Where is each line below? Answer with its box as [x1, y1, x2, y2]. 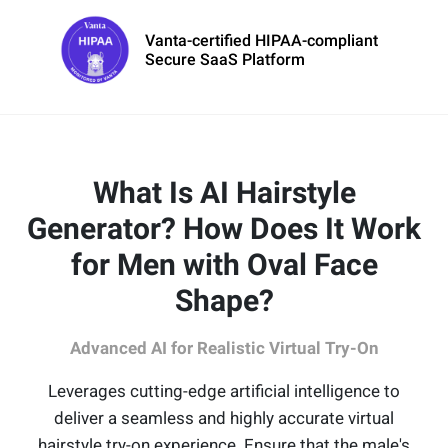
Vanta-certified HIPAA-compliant [145, 31, 378, 51]
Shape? [174, 283, 274, 319]
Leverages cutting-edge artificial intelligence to [48, 381, 400, 402]
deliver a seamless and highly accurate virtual [54, 408, 394, 429]
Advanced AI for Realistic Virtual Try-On [69, 338, 379, 359]
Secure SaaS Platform [145, 50, 305, 70]
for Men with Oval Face [70, 247, 378, 283]
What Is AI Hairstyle [92, 175, 356, 211]
